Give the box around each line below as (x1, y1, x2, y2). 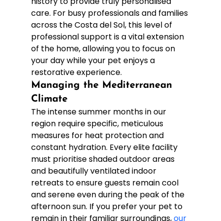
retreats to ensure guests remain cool (31, 177, 181, 188)
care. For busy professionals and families (31, 7, 190, 19)
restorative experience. (31, 66, 122, 78)
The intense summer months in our (31, 106, 168, 117)
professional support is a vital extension (31, 31, 186, 42)
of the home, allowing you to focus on (31, 42, 177, 54)
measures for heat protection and (31, 129, 166, 141)
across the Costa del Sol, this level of (31, 19, 174, 31)
